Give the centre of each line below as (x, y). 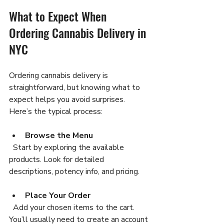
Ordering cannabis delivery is (59, 76)
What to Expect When (59, 16)
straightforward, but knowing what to (75, 88)
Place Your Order (58, 196)
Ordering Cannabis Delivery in (79, 33)
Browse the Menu (59, 136)
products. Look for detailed (57, 160)
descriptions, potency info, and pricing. (74, 172)
